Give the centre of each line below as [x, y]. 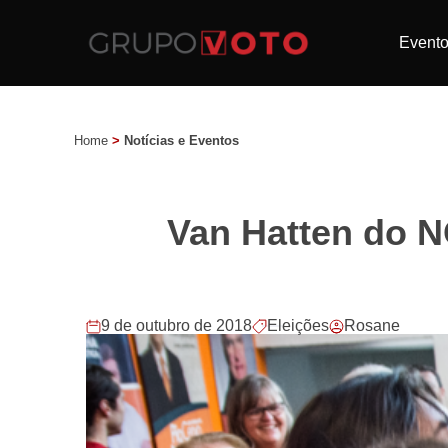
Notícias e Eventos [181, 140]
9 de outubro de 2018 [176, 325]
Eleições [298, 325]
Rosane [372, 325]
